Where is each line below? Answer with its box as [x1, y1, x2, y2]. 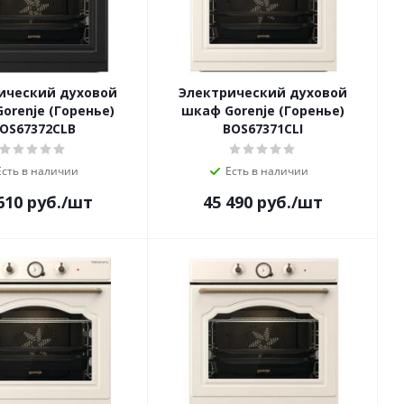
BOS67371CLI [223, 120, 303, 138]
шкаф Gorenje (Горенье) [181, 102, 344, 120]
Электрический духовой [179, 84, 347, 102]
